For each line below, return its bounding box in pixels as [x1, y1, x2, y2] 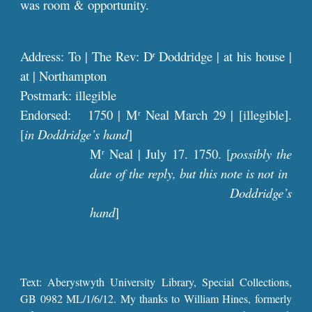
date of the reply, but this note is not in [90, 164, 292, 182]
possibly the [230, 145, 292, 162]
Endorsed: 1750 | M [20, 106, 138, 123]
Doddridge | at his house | [155, 47, 292, 65]
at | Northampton [20, 67, 107, 84]
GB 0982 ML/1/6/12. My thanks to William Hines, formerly [20, 291, 292, 306]
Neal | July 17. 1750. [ [104, 145, 231, 162]
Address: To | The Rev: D [20, 47, 153, 65]
